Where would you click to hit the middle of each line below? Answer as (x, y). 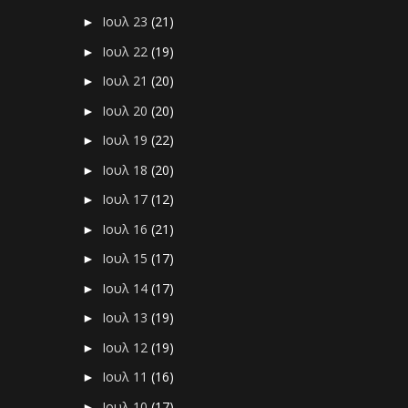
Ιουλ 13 (127, 318)
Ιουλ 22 (127, 51)
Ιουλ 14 (127, 288)
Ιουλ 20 (127, 110)
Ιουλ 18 (127, 169)
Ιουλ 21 (127, 81)
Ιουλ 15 (127, 259)
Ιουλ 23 (127, 22)
